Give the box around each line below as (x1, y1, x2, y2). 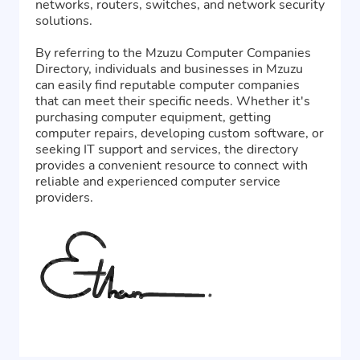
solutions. (35, 12, 92, 31)
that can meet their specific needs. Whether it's (35, 92, 310, 111)
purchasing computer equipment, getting (35, 108, 271, 127)
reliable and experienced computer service (35, 173, 280, 191)
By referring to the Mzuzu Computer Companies (35, 44, 311, 63)
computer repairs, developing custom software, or (35, 125, 324, 143)
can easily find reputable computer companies (35, 76, 300, 95)
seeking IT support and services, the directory (35, 141, 298, 159)
